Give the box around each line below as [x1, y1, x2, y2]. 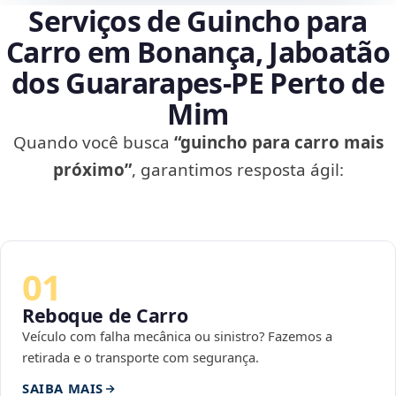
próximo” [52, 158, 132, 182]
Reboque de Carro [22, 302, 188, 329]
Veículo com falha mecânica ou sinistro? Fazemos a [22, 327, 332, 346]
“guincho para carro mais [173, 131, 384, 155]
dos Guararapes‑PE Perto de [11, 64, 385, 103]
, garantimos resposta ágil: [131, 158, 344, 182]
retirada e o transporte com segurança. [22, 348, 259, 367]
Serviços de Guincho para [28, 2, 368, 41]
